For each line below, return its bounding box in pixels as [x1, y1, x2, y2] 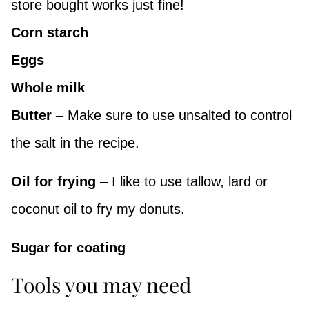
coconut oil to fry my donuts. [11, 201, 185, 217]
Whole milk [11, 80, 85, 96]
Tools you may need [11, 271, 191, 299]
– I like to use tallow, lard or [100, 174, 268, 190]
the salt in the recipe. [11, 135, 143, 151]
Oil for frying [11, 174, 100, 190]
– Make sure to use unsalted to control [52, 108, 292, 123]
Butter [11, 108, 52, 123]
